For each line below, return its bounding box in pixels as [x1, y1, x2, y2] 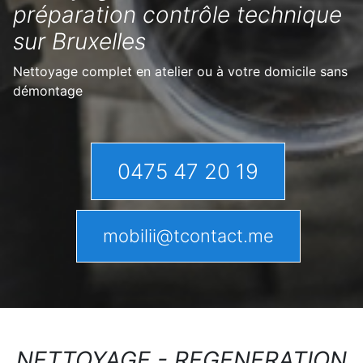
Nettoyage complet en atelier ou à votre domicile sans [13, 63, 348, 79]
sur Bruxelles [13, 28, 146, 55]
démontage [13, 83, 83, 99]
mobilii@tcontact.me [102, 225, 274, 246]
